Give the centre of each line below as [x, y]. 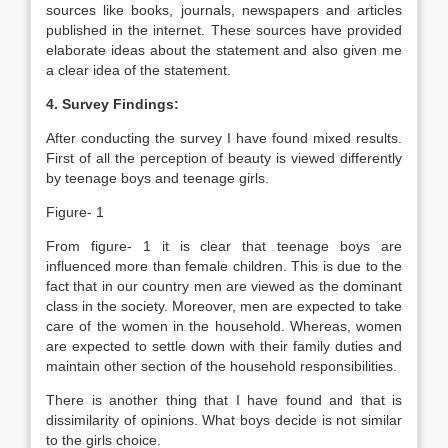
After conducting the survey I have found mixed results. [224, 138]
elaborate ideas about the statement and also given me [224, 50]
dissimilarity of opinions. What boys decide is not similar [224, 420]
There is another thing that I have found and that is [224, 400]
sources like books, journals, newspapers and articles [224, 10]
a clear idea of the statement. [138, 70]
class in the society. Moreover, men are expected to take [224, 306]
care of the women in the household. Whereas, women [224, 326]
